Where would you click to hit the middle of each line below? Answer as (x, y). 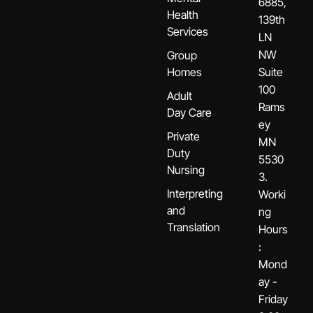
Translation (194, 227)
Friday (274, 299)
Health (183, 14)
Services (188, 31)
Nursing (186, 169)
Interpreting (195, 193)
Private (183, 136)
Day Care (189, 112)
